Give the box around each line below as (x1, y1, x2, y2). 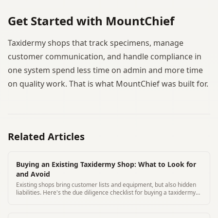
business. (16, 196, 41, 204)
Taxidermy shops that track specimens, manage (8, 37, 183, 48)
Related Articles (8, 129, 85, 143)
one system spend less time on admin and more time (8, 64, 203, 75)
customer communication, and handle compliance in (8, 51, 201, 62)
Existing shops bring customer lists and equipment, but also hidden (16, 180, 196, 189)
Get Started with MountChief (8, 12, 174, 29)
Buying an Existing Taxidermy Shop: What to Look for (16, 159, 196, 169)
